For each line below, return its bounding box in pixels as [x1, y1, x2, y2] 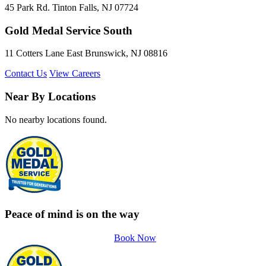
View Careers [49, 68, 100, 79]
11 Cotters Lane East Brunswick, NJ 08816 [5, 48, 167, 59]
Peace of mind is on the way [5, 207, 140, 220]
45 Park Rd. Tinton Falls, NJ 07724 [5, 2, 138, 12]
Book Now [114, 233, 156, 243]
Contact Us [5, 68, 47, 79]
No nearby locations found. [5, 114, 107, 125]
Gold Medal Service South [5, 24, 132, 37]
